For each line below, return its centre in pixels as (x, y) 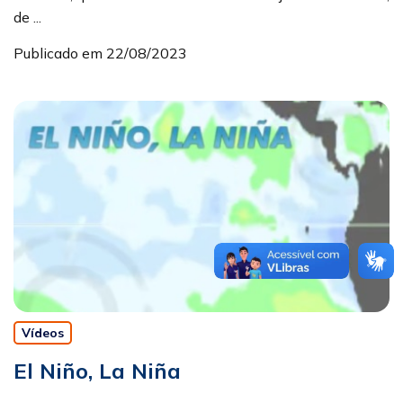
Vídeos (43, 333)
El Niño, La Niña (97, 371)
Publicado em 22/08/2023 (100, 54)
